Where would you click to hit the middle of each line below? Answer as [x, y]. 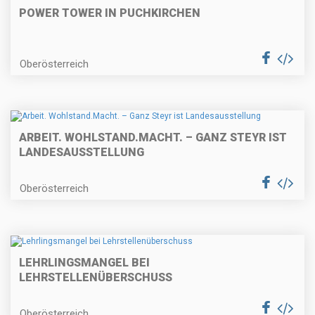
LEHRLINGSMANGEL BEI [84, 262]
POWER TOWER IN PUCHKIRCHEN [110, 13]
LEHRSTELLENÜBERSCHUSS [96, 277]
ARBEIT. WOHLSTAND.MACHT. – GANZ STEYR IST [153, 138]
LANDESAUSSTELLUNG [82, 153]
